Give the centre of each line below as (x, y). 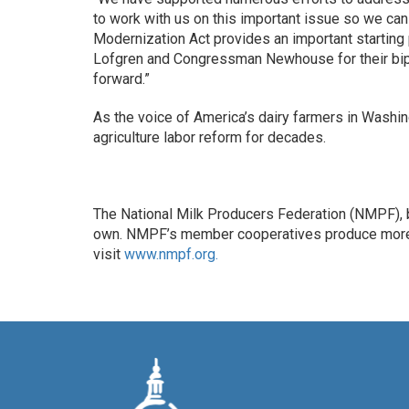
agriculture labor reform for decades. (210, 137)
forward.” (121, 79)
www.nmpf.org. (171, 254)
